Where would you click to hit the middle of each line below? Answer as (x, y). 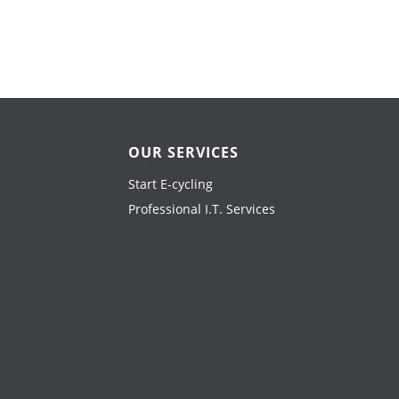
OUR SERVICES (183, 152)
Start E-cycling (171, 184)
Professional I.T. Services (202, 209)
